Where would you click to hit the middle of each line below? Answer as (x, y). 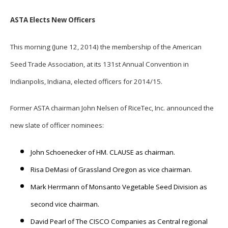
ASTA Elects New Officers (53, 20)
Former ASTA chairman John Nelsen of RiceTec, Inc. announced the (112, 108)
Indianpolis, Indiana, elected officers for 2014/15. (86, 81)
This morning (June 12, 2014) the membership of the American (106, 47)
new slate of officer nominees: (57, 125)
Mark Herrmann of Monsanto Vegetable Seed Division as (119, 187)
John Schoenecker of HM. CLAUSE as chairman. (103, 152)
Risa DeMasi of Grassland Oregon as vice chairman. (111, 169)
